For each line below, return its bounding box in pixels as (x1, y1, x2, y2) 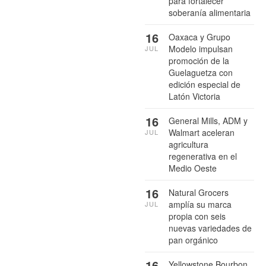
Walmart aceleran (169, 126, 235, 138)
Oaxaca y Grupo (169, 30, 230, 43)
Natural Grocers (169, 186, 229, 198)
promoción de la (169, 54, 229, 66)
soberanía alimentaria (169, 6, 251, 18)
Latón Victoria (169, 90, 220, 102)
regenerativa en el (169, 150, 237, 162)
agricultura (169, 138, 208, 150)
